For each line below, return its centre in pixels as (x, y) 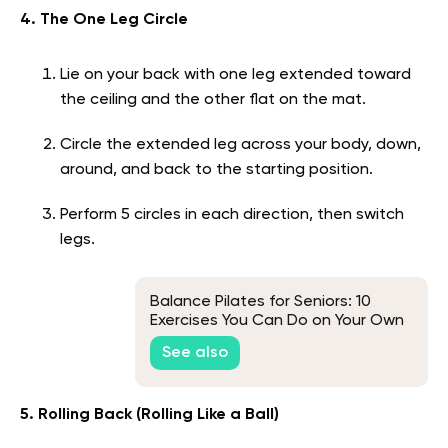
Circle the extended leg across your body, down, (240, 144)
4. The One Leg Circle (104, 19)
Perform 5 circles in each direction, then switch (232, 214)
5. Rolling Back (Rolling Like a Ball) (149, 414)
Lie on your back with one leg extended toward (235, 74)
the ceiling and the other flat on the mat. (213, 99)
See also (195, 353)
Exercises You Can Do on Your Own (277, 320)
